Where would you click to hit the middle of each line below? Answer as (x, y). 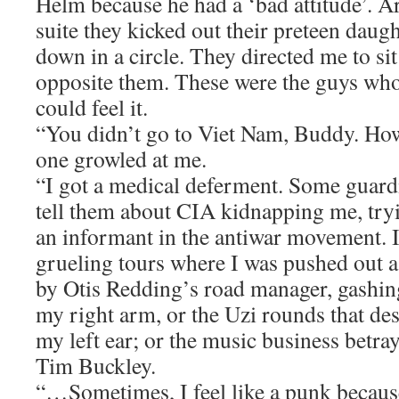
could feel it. (92, 107)
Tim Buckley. (96, 365)
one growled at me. (121, 159)
